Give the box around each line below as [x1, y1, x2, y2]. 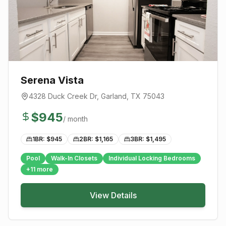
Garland [101, 92, 127, 100]
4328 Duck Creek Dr [29, 92, 97, 100]
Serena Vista [21, 74, 84, 86]
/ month [63, 115, 88, 123]
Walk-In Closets [51, 154, 97, 162]
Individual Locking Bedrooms [108, 154, 195, 162]
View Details [89, 190, 137, 200]
